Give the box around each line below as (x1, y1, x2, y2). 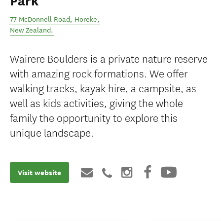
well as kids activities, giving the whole (10, 95, 183, 110)
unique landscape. (10, 124, 94, 140)
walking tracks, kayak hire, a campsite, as (10, 80, 196, 95)
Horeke (74, 15, 97, 24)
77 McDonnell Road (10, 15, 70, 24)
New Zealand (10, 26, 51, 35)
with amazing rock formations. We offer (10, 65, 188, 80)
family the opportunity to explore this (10, 110, 178, 125)
